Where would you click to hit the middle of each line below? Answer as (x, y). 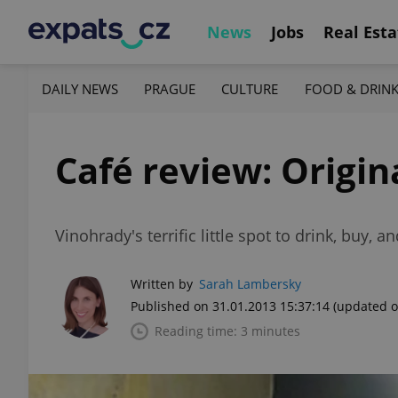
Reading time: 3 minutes (227, 331)
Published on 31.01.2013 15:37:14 (230, 306)
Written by (162, 284)
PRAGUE (170, 88)
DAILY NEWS (80, 88)
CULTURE (250, 88)
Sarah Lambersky (250, 284)
